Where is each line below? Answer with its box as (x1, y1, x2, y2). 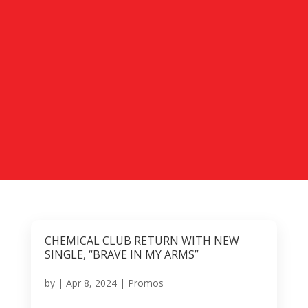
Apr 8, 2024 (65, 276, 117, 289)
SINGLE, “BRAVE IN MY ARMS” (44, 246, 199, 262)
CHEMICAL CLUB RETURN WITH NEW (44, 232, 239, 248)
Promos (127, 276, 164, 289)
